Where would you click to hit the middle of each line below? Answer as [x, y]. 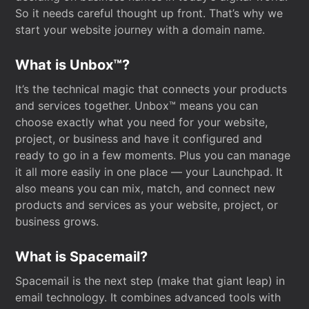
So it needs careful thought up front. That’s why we [149, 13]
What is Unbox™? [73, 65]
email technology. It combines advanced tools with [148, 297]
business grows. [57, 221]
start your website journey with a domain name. [140, 30]
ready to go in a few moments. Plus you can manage [153, 155]
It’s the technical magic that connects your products [151, 89]
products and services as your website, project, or [147, 205]
